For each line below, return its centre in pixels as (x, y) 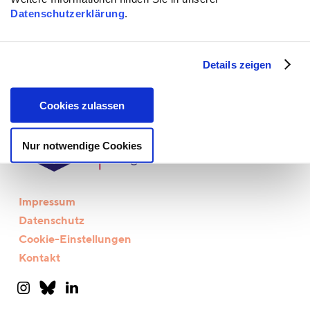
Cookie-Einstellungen (75, 240)
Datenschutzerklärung (67, 13)
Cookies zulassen (82, 105)
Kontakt (39, 258)
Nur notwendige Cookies (82, 145)
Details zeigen (237, 64)
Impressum (47, 202)
